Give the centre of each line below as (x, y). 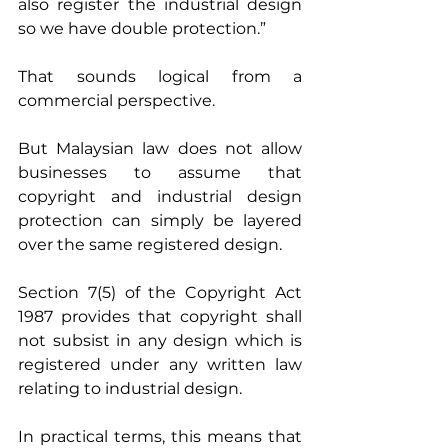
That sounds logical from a (160, 76)
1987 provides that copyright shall (160, 316)
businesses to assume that (160, 172)
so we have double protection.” (142, 28)
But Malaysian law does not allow (160, 148)
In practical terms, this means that (160, 436)
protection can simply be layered (160, 220)
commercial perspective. (116, 100)
